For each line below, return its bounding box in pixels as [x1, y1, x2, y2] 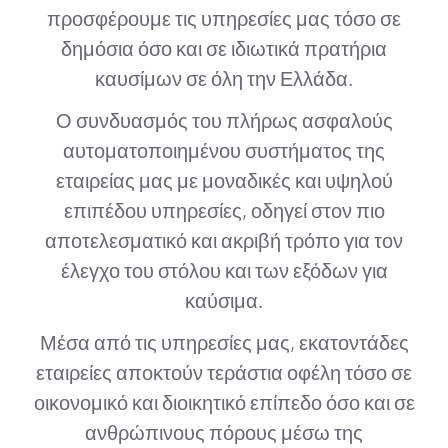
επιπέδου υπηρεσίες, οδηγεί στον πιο [63, 198, 385, 222]
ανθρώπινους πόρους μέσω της [85, 420, 363, 444]
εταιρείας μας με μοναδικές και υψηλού [55, 168, 393, 192]
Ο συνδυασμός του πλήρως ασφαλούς [55, 108, 393, 132]
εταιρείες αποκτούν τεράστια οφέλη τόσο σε [36, 360, 412, 384]
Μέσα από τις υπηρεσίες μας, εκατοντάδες [39, 330, 409, 354]
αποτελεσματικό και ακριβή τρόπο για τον [45, 228, 403, 252]
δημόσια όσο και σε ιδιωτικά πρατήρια [61, 36, 387, 60]
